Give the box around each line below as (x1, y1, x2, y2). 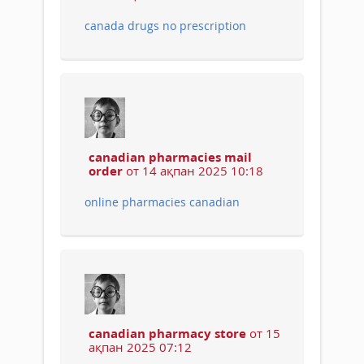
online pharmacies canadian (84, 193, 240, 210)
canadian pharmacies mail (89, 148, 252, 165)
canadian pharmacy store (89, 324, 246, 341)
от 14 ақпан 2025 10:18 (123, 162, 263, 179)
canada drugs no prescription (84, 17, 246, 33)
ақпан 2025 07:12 (89, 338, 192, 355)
